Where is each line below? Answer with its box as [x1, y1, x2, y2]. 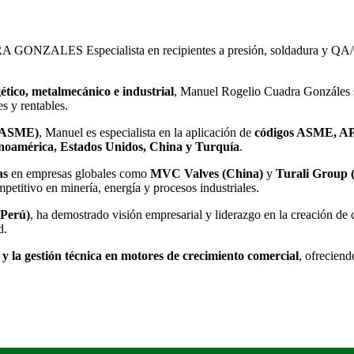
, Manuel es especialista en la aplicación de [39, 125, 254, 139]
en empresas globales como [8, 166, 150, 180]
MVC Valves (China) [150, 166, 263, 180]
